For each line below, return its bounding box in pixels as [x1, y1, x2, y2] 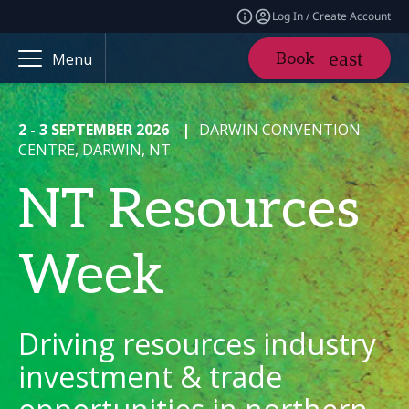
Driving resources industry [18, 324, 376, 363]
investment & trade [18, 357, 282, 396]
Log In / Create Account [272, 8, 391, 24]
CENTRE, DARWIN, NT [18, 140, 171, 160]
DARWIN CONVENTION [199, 120, 361, 140]
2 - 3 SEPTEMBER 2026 [18, 120, 173, 140]
